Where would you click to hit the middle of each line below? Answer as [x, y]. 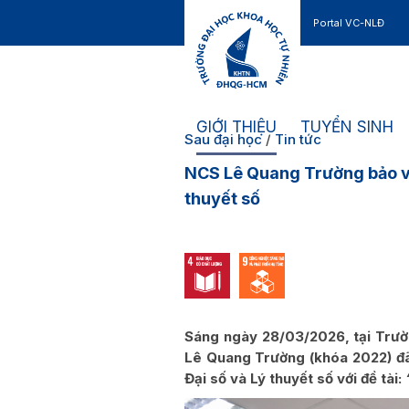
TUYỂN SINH [347, 126]
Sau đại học [223, 139]
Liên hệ [331, 68]
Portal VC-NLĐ [349, 23]
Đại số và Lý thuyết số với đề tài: [295, 378]
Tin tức [298, 139]
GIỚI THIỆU [236, 126]
